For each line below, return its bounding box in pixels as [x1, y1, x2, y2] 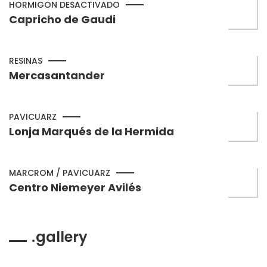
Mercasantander [9, 68, 105, 83]
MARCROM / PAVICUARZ [9, 167, 110, 179]
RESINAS [9, 55, 42, 67]
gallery [36, 227, 88, 247]
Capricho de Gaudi [9, 12, 116, 27]
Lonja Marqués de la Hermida [9, 124, 174, 139]
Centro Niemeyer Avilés [9, 180, 141, 195]
